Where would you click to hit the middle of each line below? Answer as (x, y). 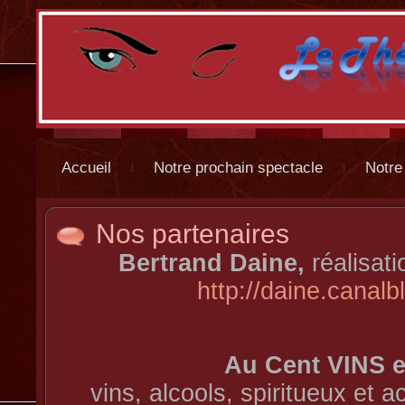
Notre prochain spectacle (238, 168)
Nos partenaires (193, 234)
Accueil (86, 168)
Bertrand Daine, (212, 263)
